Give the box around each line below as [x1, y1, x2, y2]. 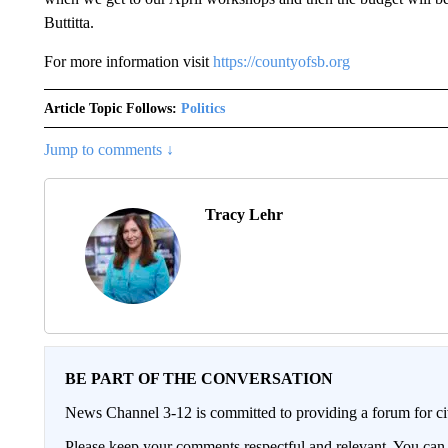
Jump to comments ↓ [43, 140, 174, 158]
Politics [180, 100, 225, 116]
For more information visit [43, 52, 213, 70]
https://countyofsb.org [212, 52, 350, 70]
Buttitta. [43, 13, 94, 31]
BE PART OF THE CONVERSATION [64, 369, 333, 387]
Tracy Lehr [204, 205, 283, 223]
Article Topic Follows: [43, 100, 177, 116]
